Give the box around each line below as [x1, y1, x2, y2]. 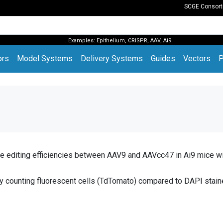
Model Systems [17, 54, 73, 63]
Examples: [68, 37, 97, 44]
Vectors [183, 54, 211, 63]
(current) [8, 53, 37, 63]
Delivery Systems [81, 54, 143, 63]
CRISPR [127, 37, 147, 44]
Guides [151, 54, 175, 63]
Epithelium [96, 37, 125, 44]
